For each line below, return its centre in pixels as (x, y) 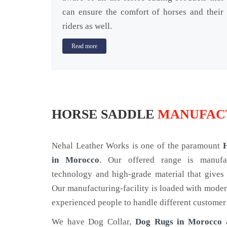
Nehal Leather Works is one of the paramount (137, 146)
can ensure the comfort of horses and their (143, 12)
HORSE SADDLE (105, 115)
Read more (84, 46)
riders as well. (87, 26)
